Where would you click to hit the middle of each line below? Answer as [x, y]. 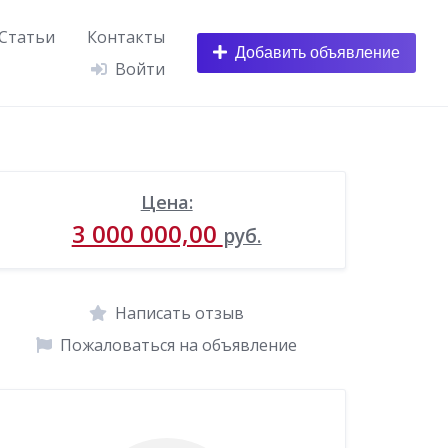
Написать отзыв [180, 312]
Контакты [126, 36]
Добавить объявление [317, 52]
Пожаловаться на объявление [179, 344]
